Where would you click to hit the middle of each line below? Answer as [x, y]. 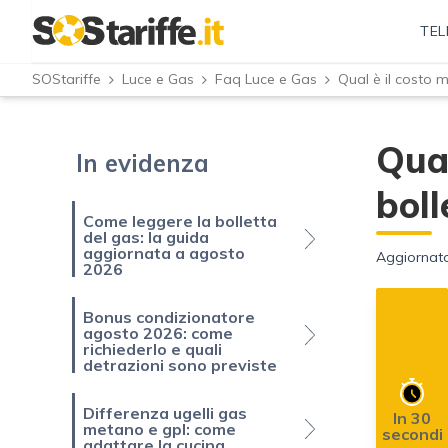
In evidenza [142, 163]
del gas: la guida [146, 237]
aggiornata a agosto [164, 253]
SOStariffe [66, 79]
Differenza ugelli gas [165, 413]
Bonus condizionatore [169, 317]
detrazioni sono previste [180, 365]
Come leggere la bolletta [180, 221]
